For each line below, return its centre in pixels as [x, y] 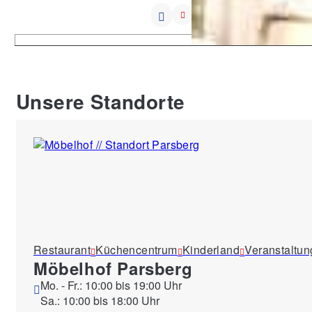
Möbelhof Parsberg [113, 268]
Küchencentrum [136, 249]
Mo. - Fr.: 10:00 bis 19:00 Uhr [111, 285]
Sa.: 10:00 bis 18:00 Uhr [100, 300]
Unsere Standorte [101, 101]
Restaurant [62, 249]
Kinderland [211, 249]
